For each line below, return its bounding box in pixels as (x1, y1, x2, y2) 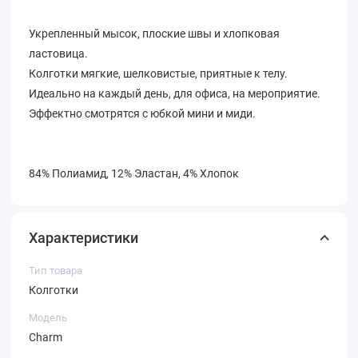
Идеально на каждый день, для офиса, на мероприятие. (29, 86, 320, 100)
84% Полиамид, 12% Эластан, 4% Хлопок (29, 166, 239, 180)
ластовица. (29, 46, 88, 60)
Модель (29, 311, 67, 324)
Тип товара (29, 264, 82, 276)
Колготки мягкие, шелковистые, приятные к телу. (29, 66, 288, 80)
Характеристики (29, 229, 138, 246)
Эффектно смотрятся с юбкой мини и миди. (29, 106, 256, 120)
